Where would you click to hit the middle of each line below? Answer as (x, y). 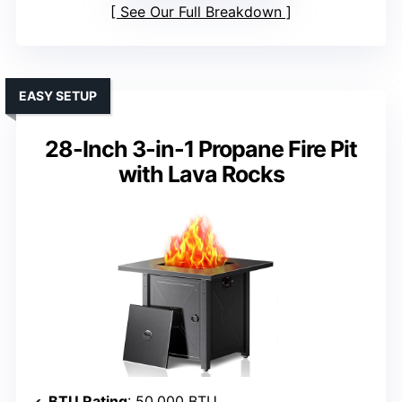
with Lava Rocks (201, 175)
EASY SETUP (58, 96)
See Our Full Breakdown (201, 12)
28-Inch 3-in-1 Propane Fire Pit (201, 149)
